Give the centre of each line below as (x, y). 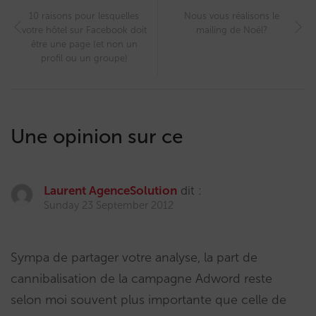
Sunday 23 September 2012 (109, 206)
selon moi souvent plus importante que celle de (148, 300)
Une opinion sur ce (97, 137)
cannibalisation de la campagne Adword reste (141, 279)
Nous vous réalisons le (232, 16)
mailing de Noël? (232, 30)
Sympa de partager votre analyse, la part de (134, 258)
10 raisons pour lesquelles (84, 16)
